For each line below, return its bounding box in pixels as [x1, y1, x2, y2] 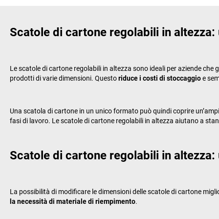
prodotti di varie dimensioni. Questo [10, 74, 118, 82]
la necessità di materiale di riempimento [10, 197, 135, 205]
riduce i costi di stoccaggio [118, 74, 201, 82]
